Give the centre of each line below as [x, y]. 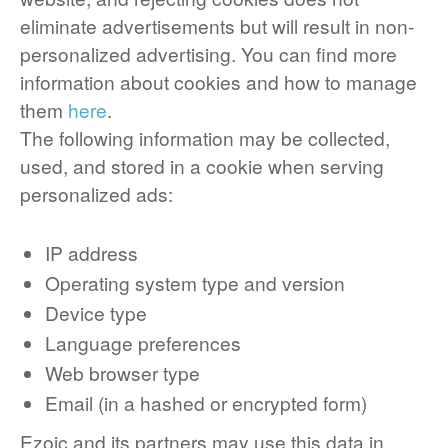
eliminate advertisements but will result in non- [217, 25]
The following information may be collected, [205, 137]
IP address [91, 252]
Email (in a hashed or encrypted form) [206, 402]
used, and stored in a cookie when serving [202, 165]
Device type [96, 312]
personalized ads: [96, 193]
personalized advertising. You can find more [208, 53]
